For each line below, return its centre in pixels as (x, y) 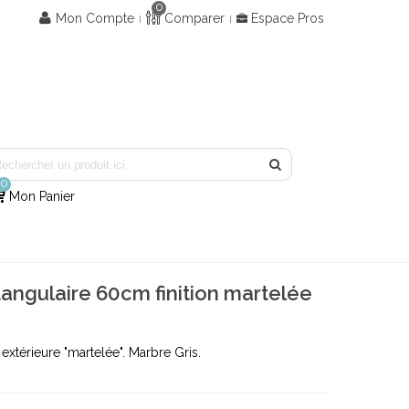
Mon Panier (42, 196)
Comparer (194, 18)
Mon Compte (95, 18)
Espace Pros (286, 18)
